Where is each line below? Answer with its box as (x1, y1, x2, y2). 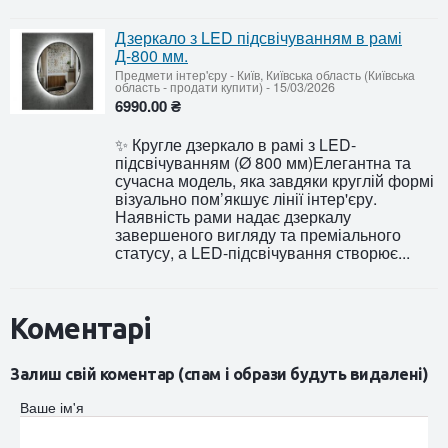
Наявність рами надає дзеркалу (115, 204, 351, 228)
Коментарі (10, 311, 152, 344)
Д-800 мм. (115, 43, 188, 67)
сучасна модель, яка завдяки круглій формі (115, 168, 434, 192)
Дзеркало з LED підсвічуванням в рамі (115, 25, 402, 49)
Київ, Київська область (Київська (237, 65, 415, 84)
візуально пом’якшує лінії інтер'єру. (115, 186, 377, 210)
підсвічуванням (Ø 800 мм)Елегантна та (115, 150, 411, 174)
